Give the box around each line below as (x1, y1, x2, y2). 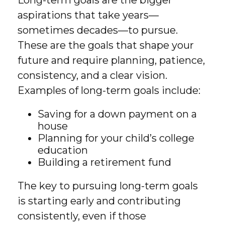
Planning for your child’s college (38, 132, 194, 144)
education (38, 144, 88, 156)
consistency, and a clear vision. (18, 69, 167, 81)
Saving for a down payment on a (38, 108, 197, 120)
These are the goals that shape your (18, 39, 194, 51)
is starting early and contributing (18, 195, 181, 207)
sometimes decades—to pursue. (18, 24, 178, 36)
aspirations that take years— (18, 9, 159, 21)
